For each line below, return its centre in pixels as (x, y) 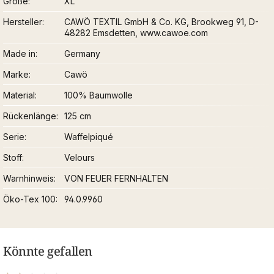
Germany (83, 54)
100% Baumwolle (99, 95)
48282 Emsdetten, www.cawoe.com (136, 33)
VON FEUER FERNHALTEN (117, 179)
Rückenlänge (30, 116)
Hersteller (23, 22)
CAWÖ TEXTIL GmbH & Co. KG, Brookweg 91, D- (162, 22)
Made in (19, 54)
